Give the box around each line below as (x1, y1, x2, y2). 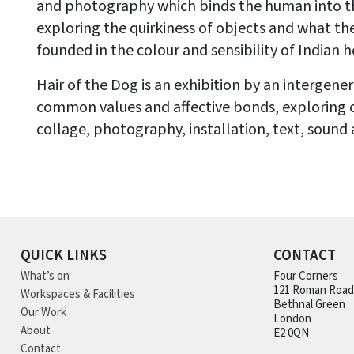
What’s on (20, 268, 70, 284)
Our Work (20, 304, 66, 321)
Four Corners (273, 268, 338, 284)
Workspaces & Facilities (20, 286, 135, 303)
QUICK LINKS (20, 245, 107, 266)
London (273, 311, 311, 327)
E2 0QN (273, 325, 309, 341)
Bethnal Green (273, 296, 345, 313)
